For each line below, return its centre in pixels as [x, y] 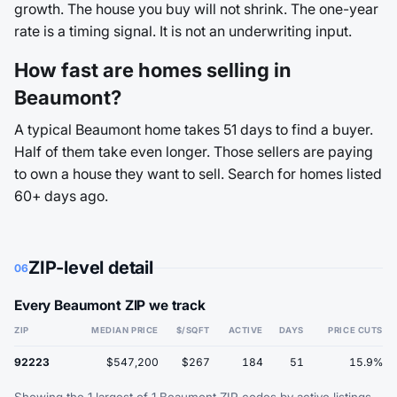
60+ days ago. [61, 196]
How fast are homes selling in [153, 70]
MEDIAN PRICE [125, 330]
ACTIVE [245, 330]
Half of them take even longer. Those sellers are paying [194, 152]
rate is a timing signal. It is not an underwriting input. [183, 31]
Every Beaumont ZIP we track [110, 305]
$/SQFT [193, 330]
